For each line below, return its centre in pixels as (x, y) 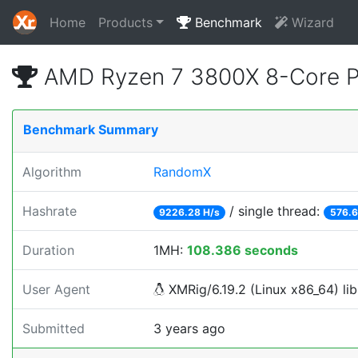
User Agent (56, 289)
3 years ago (189, 328)
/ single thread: (275, 211)
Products (125, 22)
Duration (48, 250)
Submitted (54, 328)
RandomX (182, 172)
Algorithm (52, 172)
